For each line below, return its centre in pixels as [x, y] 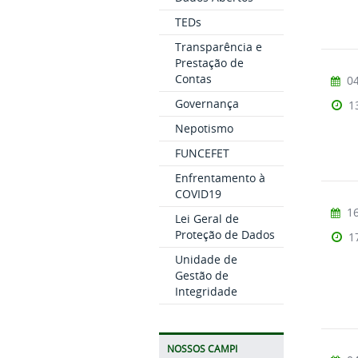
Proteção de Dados [225, 235]
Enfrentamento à [220, 178]
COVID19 [198, 194]
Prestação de [209, 63]
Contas [193, 79]
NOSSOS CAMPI [202, 349]
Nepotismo [204, 128]
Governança [207, 103]
